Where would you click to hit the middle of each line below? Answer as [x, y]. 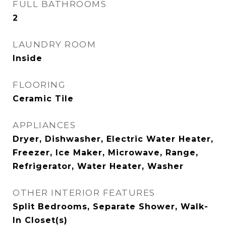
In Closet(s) [40, 220]
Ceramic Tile [43, 99]
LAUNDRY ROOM [54, 44]
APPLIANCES [44, 125]
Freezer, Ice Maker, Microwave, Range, [105, 153]
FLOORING [39, 85]
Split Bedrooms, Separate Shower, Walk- [110, 207]
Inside [27, 58]
